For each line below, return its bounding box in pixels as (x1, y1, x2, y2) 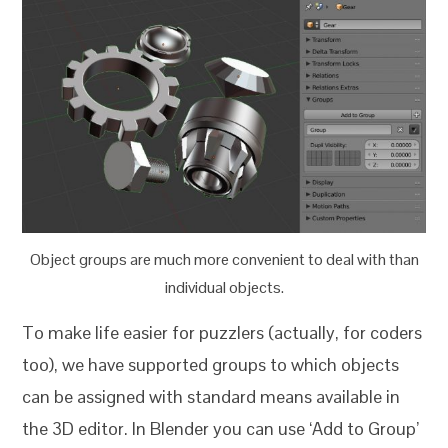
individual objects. (164, 277, 284, 299)
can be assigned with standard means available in (22, 385, 401, 409)
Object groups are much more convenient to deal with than (29, 249, 419, 271)
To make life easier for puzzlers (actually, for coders (22, 321, 423, 345)
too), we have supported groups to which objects (22, 353, 400, 377)
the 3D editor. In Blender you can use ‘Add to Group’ (22, 417, 420, 441)
